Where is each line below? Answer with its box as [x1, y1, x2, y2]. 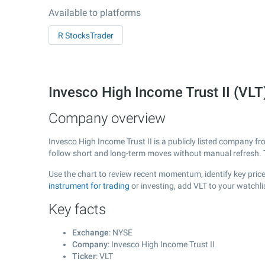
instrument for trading [49, 181, 130, 190]
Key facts [49, 201, 106, 218]
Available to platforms [49, 7, 141, 18]
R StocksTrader [58, 31, 114, 40]
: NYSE [109, 228, 132, 237]
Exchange [72, 228, 109, 237]
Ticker [72, 251, 96, 261]
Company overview [49, 110, 166, 127]
